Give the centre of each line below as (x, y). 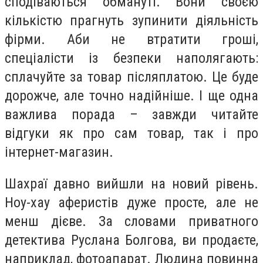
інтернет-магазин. (59, 152)
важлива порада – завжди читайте (131, 114)
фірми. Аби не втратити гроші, (131, 39)
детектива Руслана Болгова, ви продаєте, (131, 240)
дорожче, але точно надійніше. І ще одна (131, 95)
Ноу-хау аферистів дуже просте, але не (131, 202)
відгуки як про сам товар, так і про (131, 133)
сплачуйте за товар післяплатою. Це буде (131, 77)
